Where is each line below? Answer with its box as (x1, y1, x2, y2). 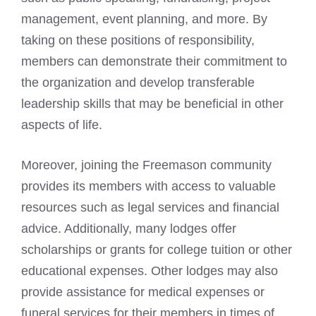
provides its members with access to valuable (21, 179, 276, 194)
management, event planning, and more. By (21, 12, 267, 27)
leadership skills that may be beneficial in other (21, 97, 284, 111)
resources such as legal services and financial (21, 200, 279, 215)
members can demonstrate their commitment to (21, 54, 287, 69)
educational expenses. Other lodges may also (21, 264, 278, 279)
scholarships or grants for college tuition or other (21, 243, 292, 257)
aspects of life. (21, 118, 102, 133)
